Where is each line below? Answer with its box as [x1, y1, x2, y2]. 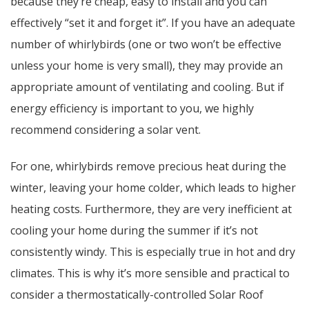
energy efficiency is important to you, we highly [10, 100, 254, 116]
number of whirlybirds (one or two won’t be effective [10, 36, 281, 52]
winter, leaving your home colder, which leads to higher [10, 180, 296, 196]
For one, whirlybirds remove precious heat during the [10, 159, 286, 175]
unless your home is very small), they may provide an [10, 57, 283, 73]
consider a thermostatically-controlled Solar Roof [10, 287, 263, 303]
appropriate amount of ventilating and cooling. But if [10, 79, 284, 94]
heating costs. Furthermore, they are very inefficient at [10, 201, 292, 217]
